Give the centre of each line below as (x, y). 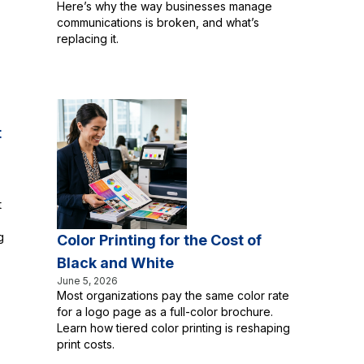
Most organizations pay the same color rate (173, 295)
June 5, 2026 (87, 281)
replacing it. (88, 39)
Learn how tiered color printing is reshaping (173, 328)
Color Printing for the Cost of (159, 240)
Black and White (115, 263)
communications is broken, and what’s (158, 22)
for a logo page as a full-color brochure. (165, 312)
